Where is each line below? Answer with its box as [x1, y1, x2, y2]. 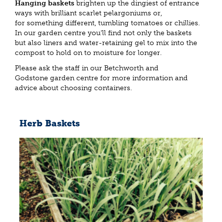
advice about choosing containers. [15, 83, 132, 92]
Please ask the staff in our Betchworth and [15, 63, 159, 72]
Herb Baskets [19, 117, 80, 129]
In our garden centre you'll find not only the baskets [15, 29, 192, 37]
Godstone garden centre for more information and [15, 73, 188, 82]
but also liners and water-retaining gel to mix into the [15, 39, 197, 47]
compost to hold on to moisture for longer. [15, 49, 162, 57]
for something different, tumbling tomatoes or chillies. [15, 19, 200, 27]
